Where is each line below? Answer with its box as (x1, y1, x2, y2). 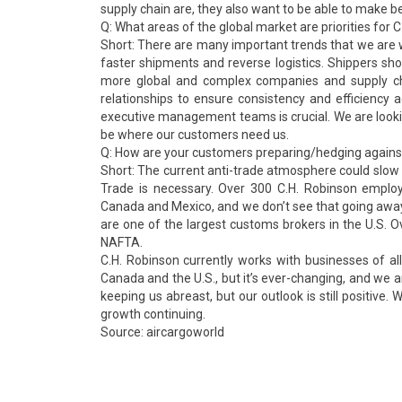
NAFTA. (100, 235, 143, 249)
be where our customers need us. (100, 127, 289, 142)
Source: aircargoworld (100, 325, 224, 339)
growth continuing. (100, 307, 205, 321)
